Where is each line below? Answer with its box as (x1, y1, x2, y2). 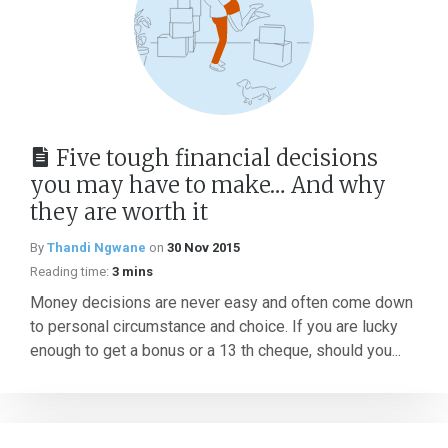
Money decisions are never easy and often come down (30, 293, 413, 312)
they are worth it (30, 198, 208, 226)
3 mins (112, 264, 153, 279)
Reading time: (30, 264, 109, 279)
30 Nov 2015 (167, 240, 240, 255)
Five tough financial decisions (56, 144, 378, 172)
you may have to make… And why (30, 171, 386, 199)
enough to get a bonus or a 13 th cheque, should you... (30, 341, 401, 360)
